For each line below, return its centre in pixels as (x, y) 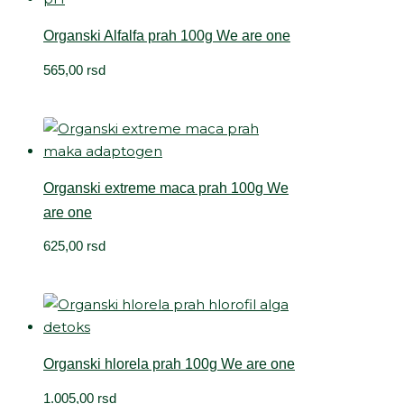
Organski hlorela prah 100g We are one (169, 364)
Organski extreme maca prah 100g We (166, 188)
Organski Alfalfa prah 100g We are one (167, 36)
